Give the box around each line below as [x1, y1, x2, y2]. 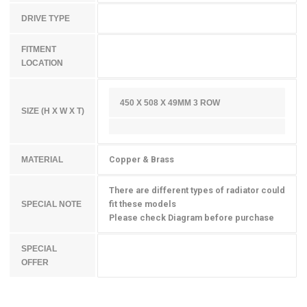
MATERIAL [21, 155, 63, 165]
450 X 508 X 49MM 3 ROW [120, 98, 221, 108]
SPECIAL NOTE [21, 199, 82, 210]
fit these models [108, 199, 176, 210]
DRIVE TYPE [21, 14, 70, 24]
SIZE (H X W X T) [21, 106, 84, 116]
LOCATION [21, 58, 63, 69]
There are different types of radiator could [108, 185, 285, 196]
